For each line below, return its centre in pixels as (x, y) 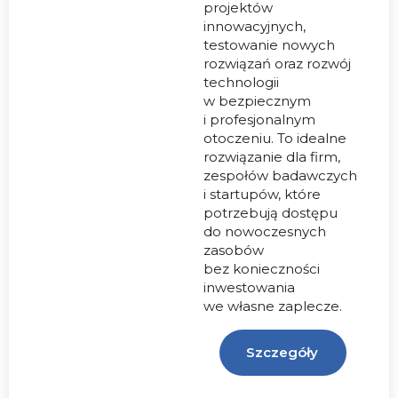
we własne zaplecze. (273, 306)
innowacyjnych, (255, 27)
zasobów (234, 251)
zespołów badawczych (280, 176)
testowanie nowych (269, 45)
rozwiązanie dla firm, (272, 157)
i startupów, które (262, 195)
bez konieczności (262, 269)
